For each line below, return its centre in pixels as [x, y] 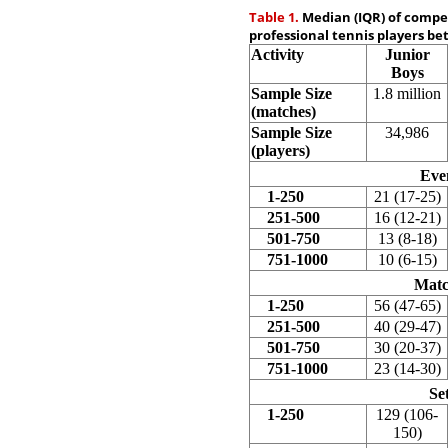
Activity [277, 54]
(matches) [283, 111]
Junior [407, 54]
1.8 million [407, 93]
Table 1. [274, 17]
